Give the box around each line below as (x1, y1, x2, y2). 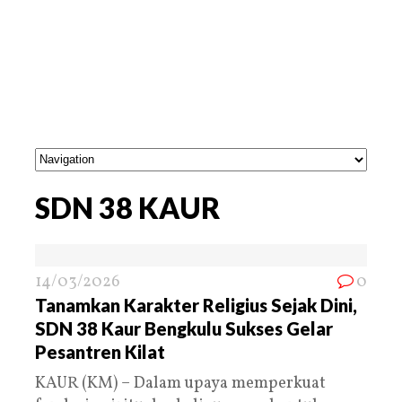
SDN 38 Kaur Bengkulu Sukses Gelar (35, 317, 333, 339)
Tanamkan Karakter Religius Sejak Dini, (35, 293, 357, 316)
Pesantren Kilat (35, 340, 165, 363)
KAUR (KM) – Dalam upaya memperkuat (35, 371, 326, 395)
